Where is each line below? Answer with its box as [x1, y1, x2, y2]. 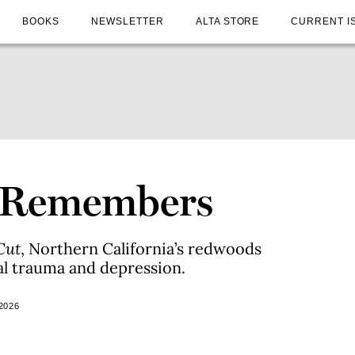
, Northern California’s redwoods [21, 239, 261, 258]
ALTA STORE [195, 15, 260, 27]
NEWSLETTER [91, 15, 164, 27]
